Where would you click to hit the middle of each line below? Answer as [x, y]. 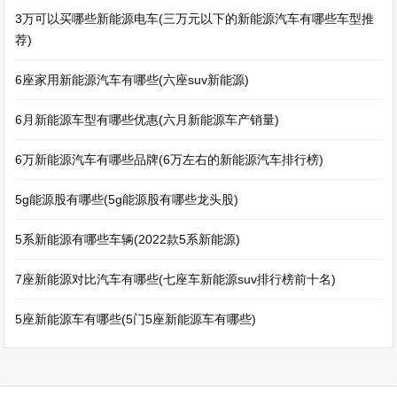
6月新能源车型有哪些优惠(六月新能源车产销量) [148, 120]
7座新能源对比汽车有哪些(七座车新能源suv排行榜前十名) [176, 279]
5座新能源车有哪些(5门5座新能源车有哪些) [136, 319]
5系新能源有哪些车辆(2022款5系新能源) [128, 239]
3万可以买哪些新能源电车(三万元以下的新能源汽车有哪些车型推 [195, 19]
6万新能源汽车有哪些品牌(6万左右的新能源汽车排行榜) [170, 160]
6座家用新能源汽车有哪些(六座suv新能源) [132, 80]
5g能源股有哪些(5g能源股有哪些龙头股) [127, 199]
